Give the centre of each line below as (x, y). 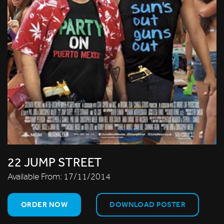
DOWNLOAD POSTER (148, 204)
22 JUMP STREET (55, 162)
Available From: (35, 176)
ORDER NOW (44, 204)
